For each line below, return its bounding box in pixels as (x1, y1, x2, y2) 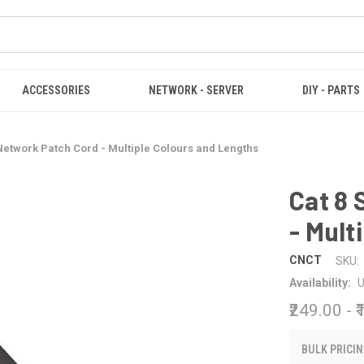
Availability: (289, 275, 351, 289)
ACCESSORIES (22, 84, 90, 97)
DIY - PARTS (302, 84, 360, 97)
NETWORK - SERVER (149, 84, 244, 97)
